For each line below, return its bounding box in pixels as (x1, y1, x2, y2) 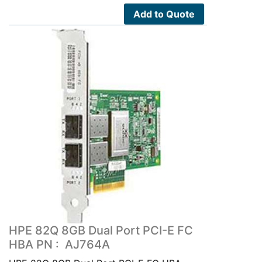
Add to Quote (133, 8, 195, 20)
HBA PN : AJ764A (9, 237, 110, 252)
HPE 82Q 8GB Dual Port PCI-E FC (9, 223, 193, 238)
